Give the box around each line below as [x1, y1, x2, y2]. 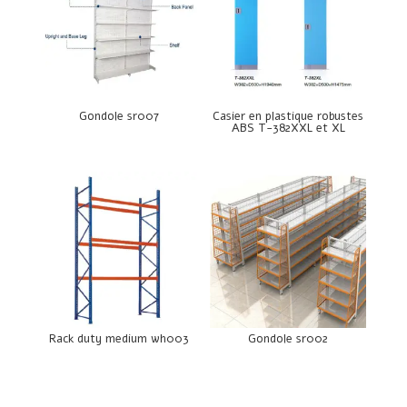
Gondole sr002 [248, 331, 329, 348]
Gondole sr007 [78, 107, 159, 124]
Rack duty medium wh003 [48, 331, 189, 348]
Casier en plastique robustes [213, 107, 364, 124]
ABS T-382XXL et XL [231, 119, 345, 136]
